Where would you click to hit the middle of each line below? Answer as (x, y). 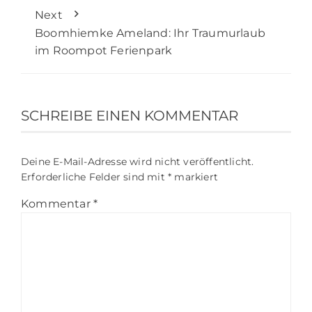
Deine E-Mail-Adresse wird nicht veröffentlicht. (138, 161)
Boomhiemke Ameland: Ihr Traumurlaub (150, 33)
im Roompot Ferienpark (104, 50)
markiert (195, 177)
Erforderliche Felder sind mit (94, 177)
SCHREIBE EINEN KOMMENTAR (130, 115)
